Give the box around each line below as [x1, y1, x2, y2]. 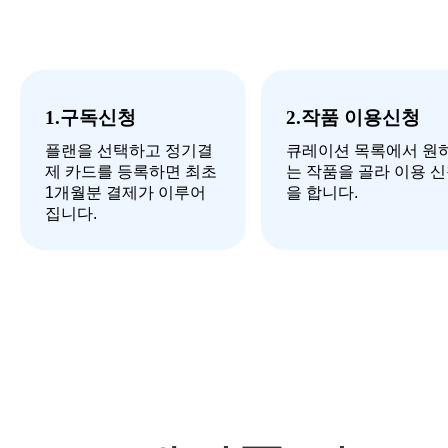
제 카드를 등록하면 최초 [45, 163, 217, 180]
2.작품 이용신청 [286, 107, 420, 128]
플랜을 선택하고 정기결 [45, 142, 213, 159]
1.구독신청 [45, 107, 136, 128]
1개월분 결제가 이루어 [45, 184, 206, 201]
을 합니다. [286, 184, 358, 201]
